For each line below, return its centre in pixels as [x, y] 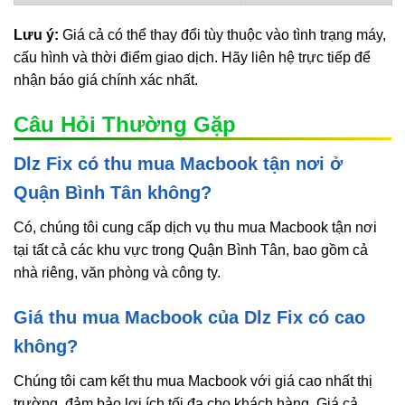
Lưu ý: [36, 34]
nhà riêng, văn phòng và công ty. [117, 272]
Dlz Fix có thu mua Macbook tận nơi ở [178, 163]
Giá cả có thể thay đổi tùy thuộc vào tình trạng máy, [222, 34]
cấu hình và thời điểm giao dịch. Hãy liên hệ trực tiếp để [192, 57]
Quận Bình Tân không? [113, 192]
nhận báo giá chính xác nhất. [106, 80]
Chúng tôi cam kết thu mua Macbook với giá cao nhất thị [193, 381]
